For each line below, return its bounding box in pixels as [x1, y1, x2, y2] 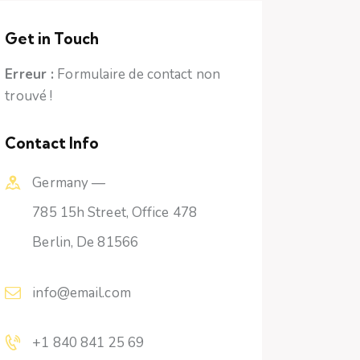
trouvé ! [5, 87, 53, 106]
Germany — [32, 174, 106, 193]
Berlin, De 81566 [32, 233, 138, 252]
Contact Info [5, 133, 100, 153]
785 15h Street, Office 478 [32, 203, 197, 223]
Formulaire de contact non [54, 65, 220, 84]
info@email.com [32, 283, 131, 302]
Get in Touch [5, 29, 100, 49]
